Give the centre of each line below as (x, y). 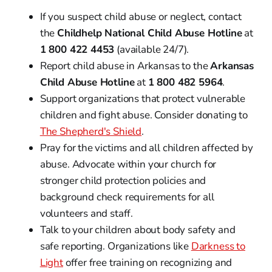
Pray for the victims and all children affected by (146, 148)
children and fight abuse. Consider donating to (144, 115)
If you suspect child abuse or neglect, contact (141, 17)
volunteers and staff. (87, 214)
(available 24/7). (152, 50)
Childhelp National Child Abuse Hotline (150, 33)
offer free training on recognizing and (148, 263)
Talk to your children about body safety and (138, 230)
